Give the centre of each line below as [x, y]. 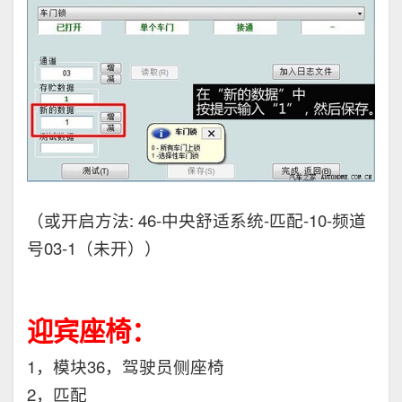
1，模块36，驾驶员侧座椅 [126, 367]
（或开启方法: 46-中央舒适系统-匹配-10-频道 [197, 220]
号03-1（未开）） [94, 248]
